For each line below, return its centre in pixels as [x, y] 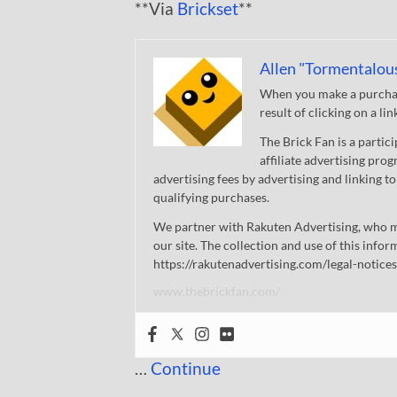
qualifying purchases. [211, 198]
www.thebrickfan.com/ [217, 292]
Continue [186, 369]
